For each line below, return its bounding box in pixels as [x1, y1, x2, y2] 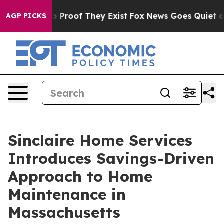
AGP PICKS [6, 11, 46, 20]
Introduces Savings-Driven [8, 149, 214, 168]
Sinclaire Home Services [8, 131, 192, 150]
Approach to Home [8, 167, 152, 186]
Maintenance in [8, 185, 126, 204]
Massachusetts [8, 203, 120, 222]
